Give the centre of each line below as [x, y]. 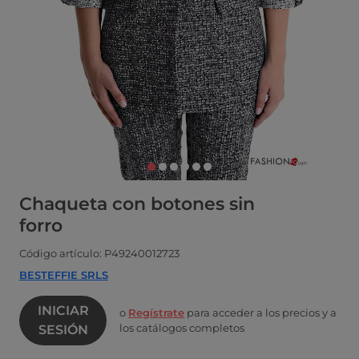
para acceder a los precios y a [261, 313]
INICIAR [63, 311]
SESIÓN [63, 330]
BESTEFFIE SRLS [64, 275]
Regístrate [157, 313]
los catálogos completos [182, 328]
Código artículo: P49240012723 [99, 254]
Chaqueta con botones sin [137, 204]
